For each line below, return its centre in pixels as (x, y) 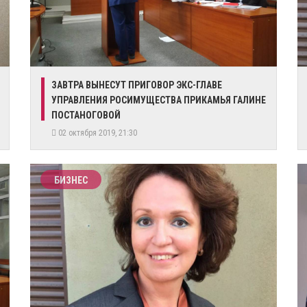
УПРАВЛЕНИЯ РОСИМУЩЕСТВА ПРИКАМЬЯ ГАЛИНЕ (159, 100)
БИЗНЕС (71, 180)
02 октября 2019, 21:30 (99, 133)
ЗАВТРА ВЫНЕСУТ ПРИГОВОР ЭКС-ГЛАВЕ (137, 85)
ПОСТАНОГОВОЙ (86, 115)
